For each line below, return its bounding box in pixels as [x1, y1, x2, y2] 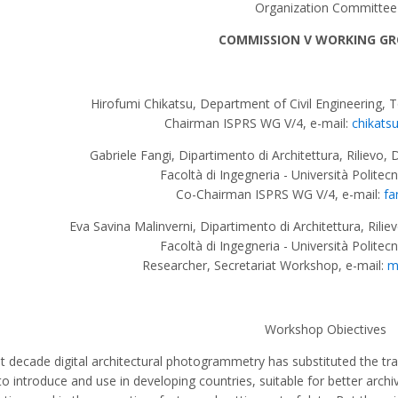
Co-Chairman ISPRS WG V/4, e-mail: [176, 186, 384, 203]
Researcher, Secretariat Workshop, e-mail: [142, 257, 387, 274]
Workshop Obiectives [265, 321, 386, 338]
